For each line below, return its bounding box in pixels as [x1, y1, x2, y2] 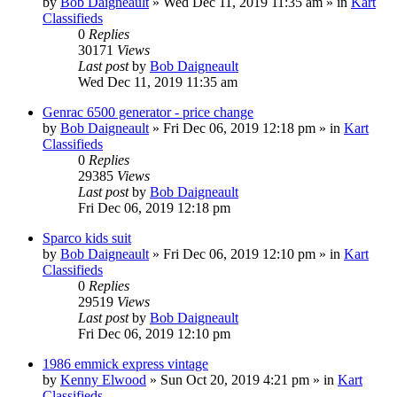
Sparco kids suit [43, 230, 131, 245]
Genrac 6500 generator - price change [43, 104, 253, 120]
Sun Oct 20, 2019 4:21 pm [160, 371, 309, 387]
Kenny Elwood [60, 371, 146, 387]
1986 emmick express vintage [43, 355, 208, 371]
